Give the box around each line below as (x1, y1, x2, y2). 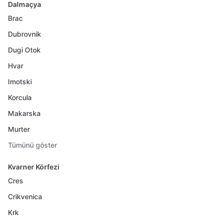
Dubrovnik (8, 30, 41, 38)
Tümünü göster (8, 141, 57, 149)
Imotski (8, 77, 32, 86)
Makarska (8, 109, 41, 117)
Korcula (8, 93, 32, 102)
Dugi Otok (8, 46, 41, 54)
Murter (8, 125, 30, 133)
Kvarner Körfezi (8, 163, 59, 171)
